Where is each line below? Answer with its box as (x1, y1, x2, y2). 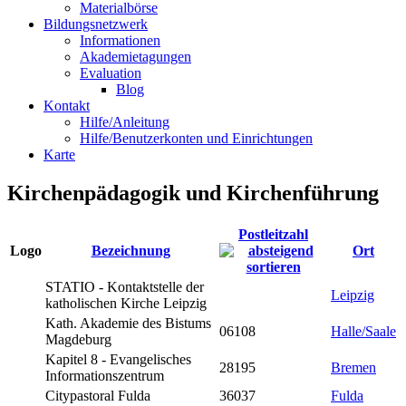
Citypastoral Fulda (45, 387, 150, 403)
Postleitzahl (238, 226, 308, 242)
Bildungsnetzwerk (43, 15, 148, 32)
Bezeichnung (91, 242, 170, 258)
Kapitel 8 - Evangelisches (45, 351, 191, 367)
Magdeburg (45, 331, 111, 347)
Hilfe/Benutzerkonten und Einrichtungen (80, 130, 313, 146)
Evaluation (80, 64, 141, 81)
